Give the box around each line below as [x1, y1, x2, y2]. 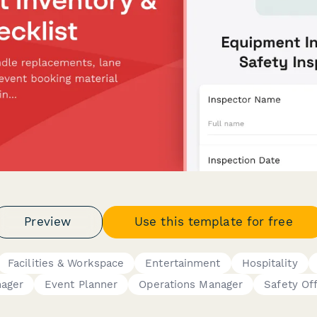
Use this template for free [134, 214, 293, 229]
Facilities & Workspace [8, 256, 125, 270]
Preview [24, 214, 71, 229]
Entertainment [145, 256, 221, 270]
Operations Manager [139, 277, 243, 291]
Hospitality [241, 256, 298, 270]
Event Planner [45, 277, 118, 291]
